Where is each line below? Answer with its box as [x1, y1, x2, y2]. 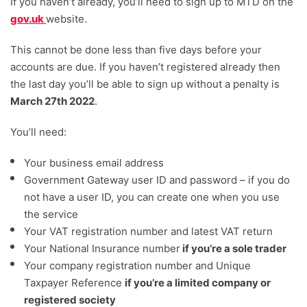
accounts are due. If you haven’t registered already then [10, 60, 280, 74]
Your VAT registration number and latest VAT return [24, 225, 273, 238]
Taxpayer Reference [24, 276, 125, 290]
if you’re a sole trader [180, 242, 288, 256]
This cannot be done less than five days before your [10, 43, 262, 57]
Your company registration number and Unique [24, 259, 251, 273]
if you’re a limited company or [125, 276, 271, 290]
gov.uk [10, 12, 46, 26]
